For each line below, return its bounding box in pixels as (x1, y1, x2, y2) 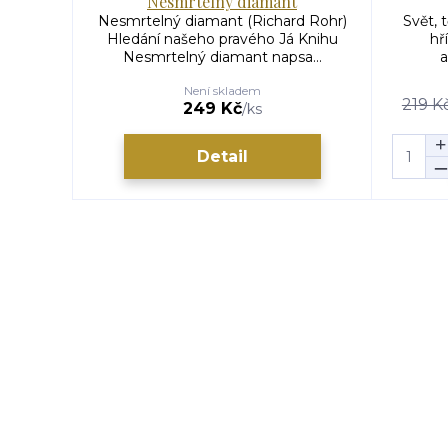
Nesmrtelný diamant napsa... (122, 48, 322, 66)
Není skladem (183, 83, 261, 98)
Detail (196, 146, 248, 166)
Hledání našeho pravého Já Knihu (106, 30, 338, 48)
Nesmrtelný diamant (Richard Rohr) (97, 12, 347, 30)
